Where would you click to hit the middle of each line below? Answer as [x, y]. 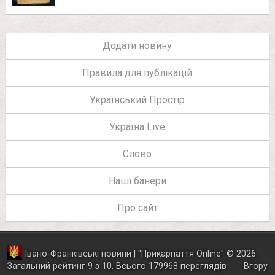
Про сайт [137, 208]
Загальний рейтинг [47, 266]
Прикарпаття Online [181, 254]
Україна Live [137, 127]
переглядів [203, 266]
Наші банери [137, 181]
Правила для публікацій [137, 73]
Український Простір [137, 100]
